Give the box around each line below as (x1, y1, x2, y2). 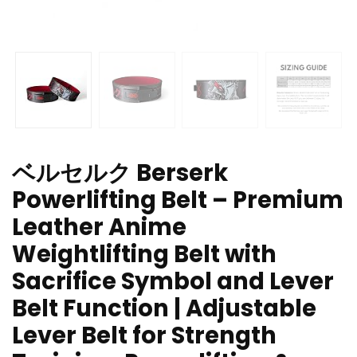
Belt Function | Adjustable (12, 292, 316, 325)
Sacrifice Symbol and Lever (12, 265, 334, 298)
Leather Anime (12, 211, 186, 244)
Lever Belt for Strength (12, 320, 277, 352)
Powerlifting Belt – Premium (12, 184, 343, 217)
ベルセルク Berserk (12, 157, 228, 190)
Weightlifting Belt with (12, 238, 277, 271)
